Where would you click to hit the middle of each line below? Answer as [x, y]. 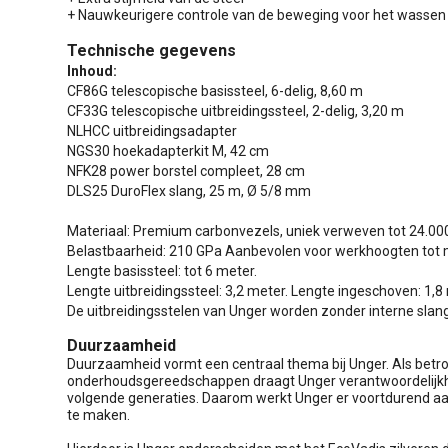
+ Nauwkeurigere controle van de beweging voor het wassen [256, 14]
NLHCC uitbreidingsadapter [152, 130]
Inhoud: [92, 70]
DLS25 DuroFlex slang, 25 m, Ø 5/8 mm [189, 190]
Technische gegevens [151, 50]
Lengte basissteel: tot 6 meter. [162, 270]
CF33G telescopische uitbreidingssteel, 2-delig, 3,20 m [235, 110]
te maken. [98, 414]
